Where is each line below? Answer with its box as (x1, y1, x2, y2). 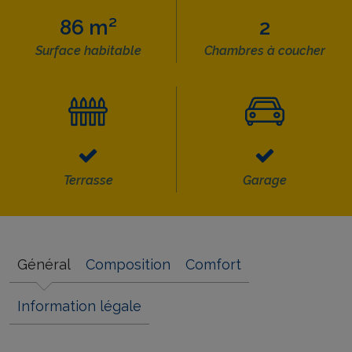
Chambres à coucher (203, 43, 325, 58)
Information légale (17, 298, 141, 314)
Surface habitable (35, 43, 141, 58)
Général (17, 256, 71, 273)
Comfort (185, 256, 241, 273)
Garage (242, 173, 287, 188)
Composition (86, 256, 170, 273)
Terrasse (63, 173, 113, 188)
